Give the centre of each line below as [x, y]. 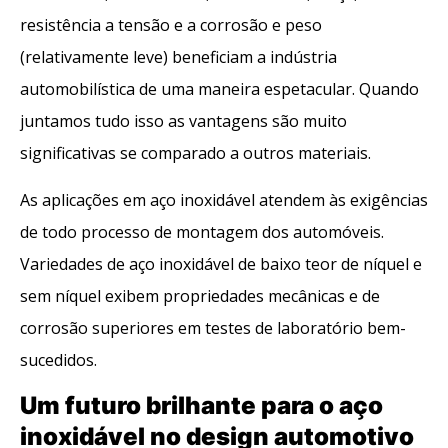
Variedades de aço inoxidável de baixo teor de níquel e [221, 263]
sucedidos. [58, 359]
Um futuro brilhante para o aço [201, 405]
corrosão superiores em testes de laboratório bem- [213, 327]
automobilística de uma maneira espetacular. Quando [219, 89]
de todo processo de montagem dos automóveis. [202, 231]
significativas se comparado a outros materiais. [195, 153]
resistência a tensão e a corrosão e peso [171, 25]
